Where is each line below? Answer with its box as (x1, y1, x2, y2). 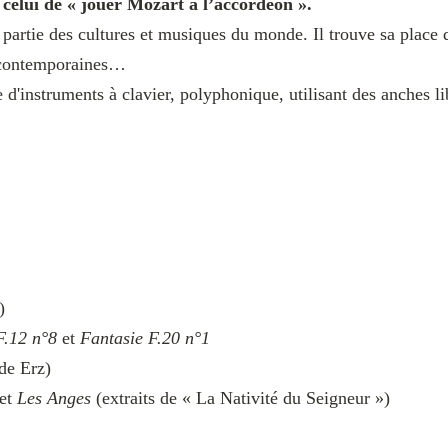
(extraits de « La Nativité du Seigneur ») (91, 388, 390, 408)
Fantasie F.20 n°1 (80, 328, 215, 348)
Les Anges (17, 388, 91, 408)
